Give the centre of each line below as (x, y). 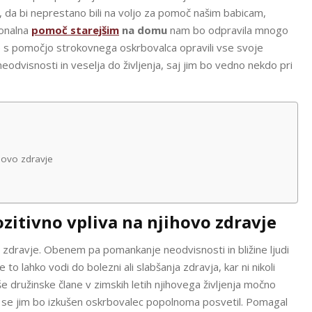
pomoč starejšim (75, 30)
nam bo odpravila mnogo (228, 30)
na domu (143, 30)
